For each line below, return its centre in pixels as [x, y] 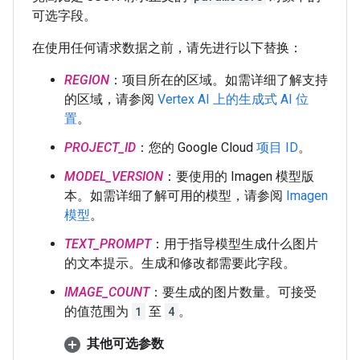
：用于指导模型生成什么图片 [235, 244]
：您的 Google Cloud [196, 147]
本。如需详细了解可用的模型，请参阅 [175, 196]
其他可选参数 [125, 344]
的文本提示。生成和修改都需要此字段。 [180, 263]
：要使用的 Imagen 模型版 [239, 176]
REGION [87, 80]
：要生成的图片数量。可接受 [233, 292]
